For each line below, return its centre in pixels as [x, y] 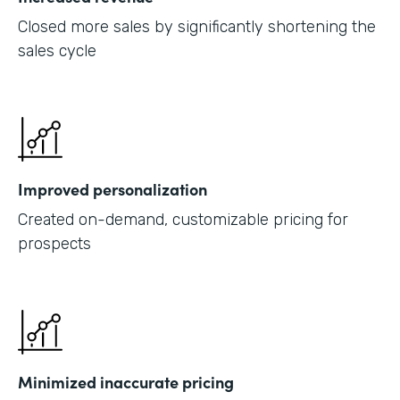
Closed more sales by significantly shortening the [197, 26]
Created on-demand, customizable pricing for [183, 219]
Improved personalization [112, 188]
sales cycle [57, 50]
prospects [54, 243]
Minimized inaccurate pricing [126, 381]
